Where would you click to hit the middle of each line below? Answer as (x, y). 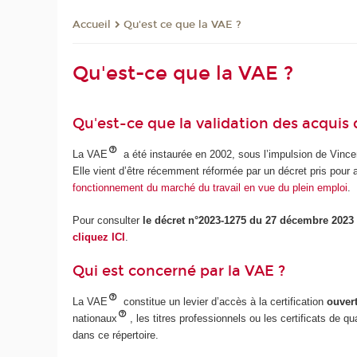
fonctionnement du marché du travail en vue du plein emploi (210, 188)
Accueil (92, 25)
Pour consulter (108, 220)
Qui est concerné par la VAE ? (179, 271)
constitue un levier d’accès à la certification (224, 302)
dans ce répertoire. (116, 335)
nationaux (95, 319)
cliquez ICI (99, 237)
